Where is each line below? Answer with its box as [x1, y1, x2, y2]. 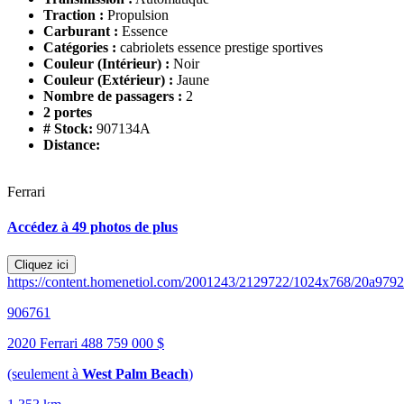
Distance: [43, 137, 100, 153]
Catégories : [43, 40, 116, 56]
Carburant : [43, 23, 118, 40]
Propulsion [107, 7, 169, 23]
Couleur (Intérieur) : [43, 56, 170, 72]
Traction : [43, 7, 104, 23]
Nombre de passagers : [43, 88, 186, 105]
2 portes [43, 105, 92, 121]
